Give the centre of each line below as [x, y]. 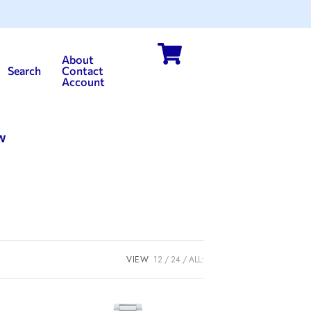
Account [83, 82]
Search [24, 70]
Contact [82, 70]
